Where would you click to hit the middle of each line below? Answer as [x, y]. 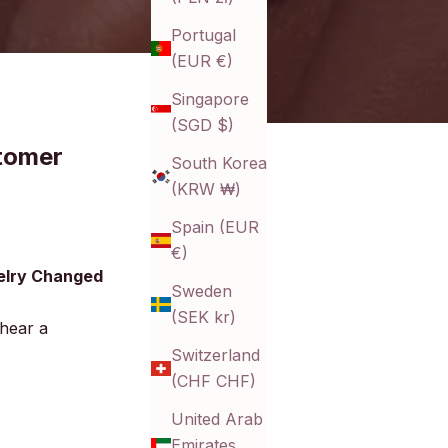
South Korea [219, 163]
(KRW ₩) [206, 189]
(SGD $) [202, 125]
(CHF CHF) [213, 381]
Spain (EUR [215, 227]
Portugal [203, 35]
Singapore [210, 99]
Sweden [201, 291]
